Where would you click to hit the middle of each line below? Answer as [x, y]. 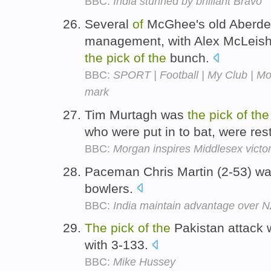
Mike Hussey [144, 262]
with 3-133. [118, 245]
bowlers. [111, 188]
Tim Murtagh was [136, 114]
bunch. [190, 57]
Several [109, 24]
